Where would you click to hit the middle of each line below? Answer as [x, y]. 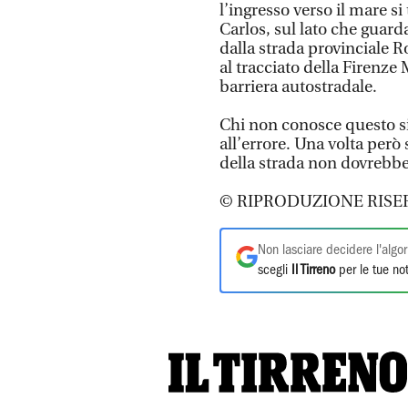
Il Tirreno [313, 270]
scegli [275, 270]
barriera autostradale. [298, 87]
